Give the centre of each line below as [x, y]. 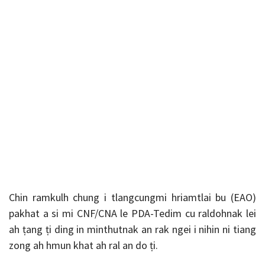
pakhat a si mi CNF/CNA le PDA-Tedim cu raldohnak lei [132, 213]
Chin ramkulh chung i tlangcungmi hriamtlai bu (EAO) [132, 197]
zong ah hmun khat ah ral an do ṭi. [83, 245]
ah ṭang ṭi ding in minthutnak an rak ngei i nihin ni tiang [132, 229]
